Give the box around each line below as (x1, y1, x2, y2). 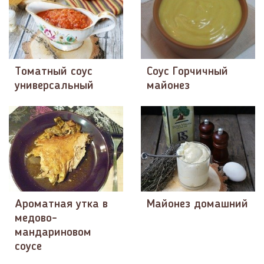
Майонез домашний (147, 198, 248, 210)
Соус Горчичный (147, 65, 228, 78)
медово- (15, 212, 57, 225)
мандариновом (15, 226, 91, 239)
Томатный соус (15, 65, 93, 78)
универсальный (15, 80, 94, 92)
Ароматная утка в (15, 198, 108, 210)
